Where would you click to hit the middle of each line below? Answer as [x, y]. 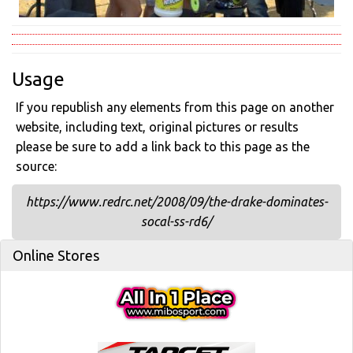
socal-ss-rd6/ [176, 221]
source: [36, 166]
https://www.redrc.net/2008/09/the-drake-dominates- [176, 202]
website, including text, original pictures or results [157, 127]
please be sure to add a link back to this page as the [163, 147]
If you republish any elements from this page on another [175, 107]
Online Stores [56, 255]
